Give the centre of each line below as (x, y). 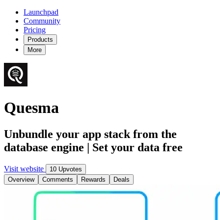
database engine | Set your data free (93, 147)
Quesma (31, 108)
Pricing (35, 30)
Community (42, 21)
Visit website (25, 168)
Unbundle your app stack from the (90, 134)
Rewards (93, 179)
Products (40, 40)
